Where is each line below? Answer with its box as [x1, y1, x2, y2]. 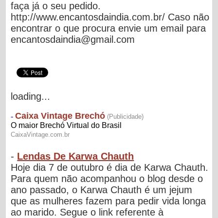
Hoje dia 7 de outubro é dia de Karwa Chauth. [11, 162, 209, 173]
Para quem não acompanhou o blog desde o [11, 173, 203, 184]
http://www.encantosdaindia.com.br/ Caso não [11, 11, 210, 22]
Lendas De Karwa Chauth [17, 150, 134, 162]
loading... [11, 91, 51, 102]
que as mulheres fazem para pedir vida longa [11, 195, 206, 206]
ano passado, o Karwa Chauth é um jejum [11, 184, 193, 195]
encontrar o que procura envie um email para [11, 22, 206, 34]
